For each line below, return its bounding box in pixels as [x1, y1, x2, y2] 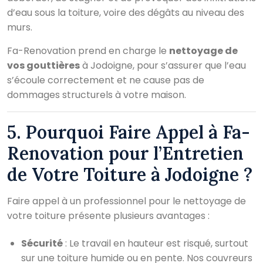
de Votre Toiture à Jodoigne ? [7, 163, 252, 186]
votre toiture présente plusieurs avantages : [7, 208, 210, 222]
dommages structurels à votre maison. [7, 87, 186, 102]
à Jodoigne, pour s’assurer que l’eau [80, 58, 246, 72]
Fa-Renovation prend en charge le [7, 43, 169, 58]
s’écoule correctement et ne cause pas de [7, 73, 204, 87]
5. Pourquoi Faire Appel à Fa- [7, 120, 250, 143]
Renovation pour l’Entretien [7, 141, 244, 164]
